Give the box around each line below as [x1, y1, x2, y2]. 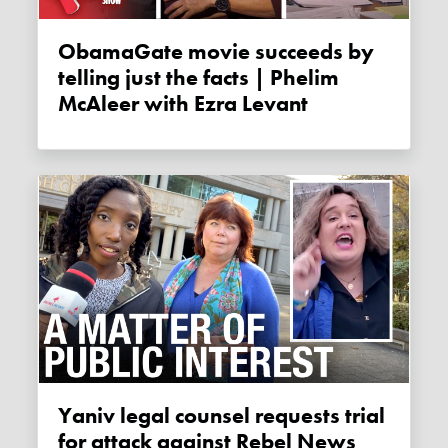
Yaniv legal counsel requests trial [58, 401, 73, 430]
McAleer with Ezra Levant [58, 89, 309, 118]
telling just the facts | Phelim [58, 63, 340, 92]
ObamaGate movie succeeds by [58, 37, 77, 66]
